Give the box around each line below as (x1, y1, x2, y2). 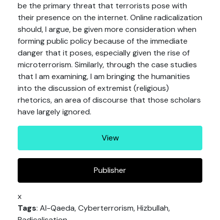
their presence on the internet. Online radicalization (18, 12, 202, 23)
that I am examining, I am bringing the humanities (18, 71, 190, 82)
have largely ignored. (18, 107, 91, 117)
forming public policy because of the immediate (18, 36, 188, 46)
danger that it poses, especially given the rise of (18, 48, 190, 58)
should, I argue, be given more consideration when (18, 24, 196, 34)
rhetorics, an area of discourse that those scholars (18, 95, 201, 105)
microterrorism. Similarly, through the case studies (18, 59, 197, 70)
